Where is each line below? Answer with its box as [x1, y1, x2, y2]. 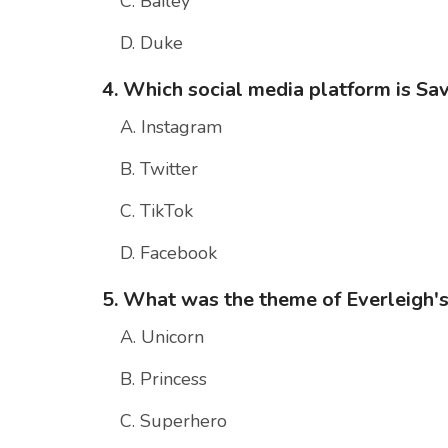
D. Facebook [120, 241, 217, 266]
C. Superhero [120, 409, 227, 434]
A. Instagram [120, 115, 222, 140]
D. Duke [120, 31, 183, 56]
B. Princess [120, 367, 207, 392]
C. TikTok [120, 199, 193, 224]
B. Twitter [120, 157, 198, 182]
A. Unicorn [120, 325, 204, 350]
